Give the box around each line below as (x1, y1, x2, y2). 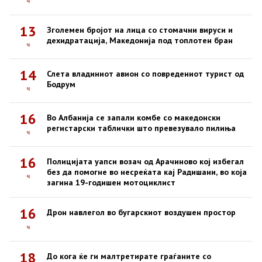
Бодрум (47, 79, 75, 90)
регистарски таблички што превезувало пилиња (47, 123, 236, 134)
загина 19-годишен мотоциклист (47, 177, 175, 188)
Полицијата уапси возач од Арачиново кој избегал (47, 156, 244, 167)
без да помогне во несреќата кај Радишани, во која (47, 167, 247, 178)
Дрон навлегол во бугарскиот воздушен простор (47, 207, 236, 218)
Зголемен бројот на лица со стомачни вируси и (47, 25, 233, 36)
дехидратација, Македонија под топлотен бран (47, 35, 233, 46)
